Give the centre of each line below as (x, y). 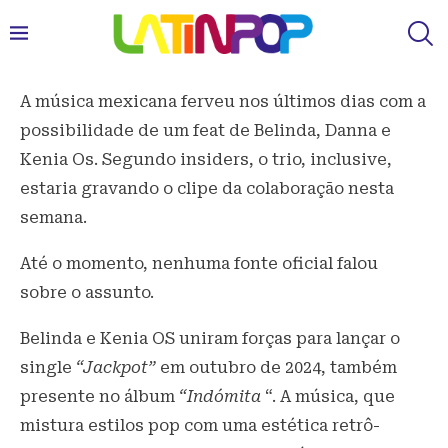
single (48, 367)
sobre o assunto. (87, 292)
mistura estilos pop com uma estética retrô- (200, 425)
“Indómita (220, 396)
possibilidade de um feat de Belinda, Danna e (205, 130)
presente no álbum (99, 396)
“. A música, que (328, 396)
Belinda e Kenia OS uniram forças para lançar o (210, 338)
